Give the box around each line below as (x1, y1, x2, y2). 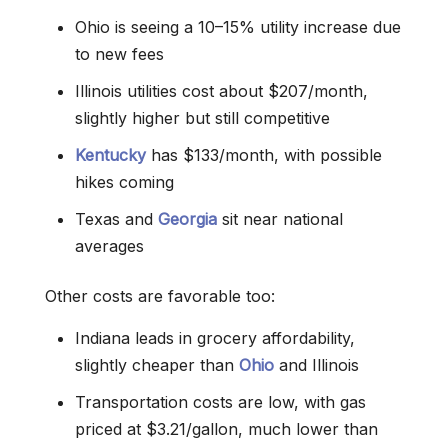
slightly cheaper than (75, 355, 239, 375)
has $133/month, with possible (146, 145, 382, 165)
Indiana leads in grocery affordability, (75, 328, 355, 348)
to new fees (75, 44, 164, 64)
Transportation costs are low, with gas (75, 392, 366, 412)
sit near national (217, 209, 343, 229)
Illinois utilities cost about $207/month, (75, 81, 368, 101)
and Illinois (274, 355, 359, 375)
